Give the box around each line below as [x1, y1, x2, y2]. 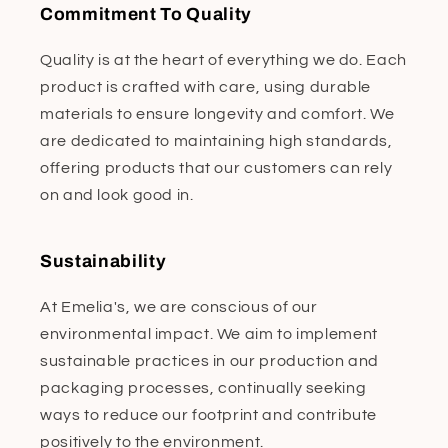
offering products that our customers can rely [40, 159, 393, 176]
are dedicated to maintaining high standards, [40, 132, 393, 149]
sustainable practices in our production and [40, 352, 380, 369]
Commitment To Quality [40, 4, 252, 24]
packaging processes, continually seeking [40, 379, 367, 396]
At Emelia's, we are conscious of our [40, 298, 318, 315]
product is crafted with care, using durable [40, 78, 372, 95]
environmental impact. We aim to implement [40, 325, 378, 342]
